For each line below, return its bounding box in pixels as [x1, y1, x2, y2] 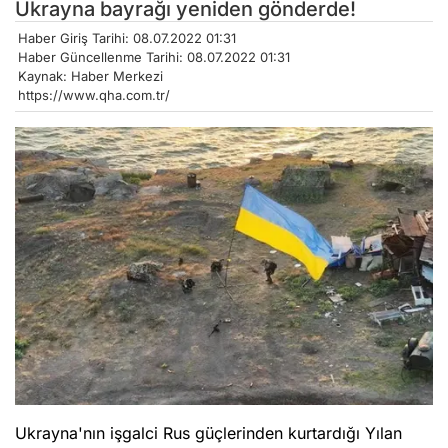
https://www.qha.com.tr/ [18, 86, 170, 103]
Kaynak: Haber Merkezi [18, 67, 163, 84]
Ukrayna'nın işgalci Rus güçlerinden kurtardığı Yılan [15, 423, 402, 444]
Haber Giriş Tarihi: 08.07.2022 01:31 [18, 29, 236, 46]
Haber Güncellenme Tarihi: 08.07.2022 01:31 [18, 48, 290, 65]
